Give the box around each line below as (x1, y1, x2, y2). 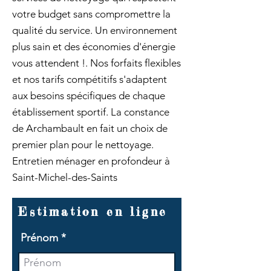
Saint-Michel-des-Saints (12, 171, 117, 183)
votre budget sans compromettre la (12, 8, 171, 20)
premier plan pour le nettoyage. (12, 139, 154, 151)
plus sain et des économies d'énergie (12, 41, 175, 53)
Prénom (21, 231, 58, 244)
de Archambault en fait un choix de (12, 122, 168, 134)
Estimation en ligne (18, 204, 168, 219)
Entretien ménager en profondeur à (12, 155, 170, 167)
